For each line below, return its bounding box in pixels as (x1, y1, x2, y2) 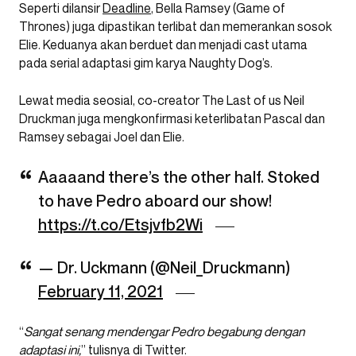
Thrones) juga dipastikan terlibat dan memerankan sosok (19, 18, 332, 34)
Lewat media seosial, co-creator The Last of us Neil (19, 92, 304, 108)
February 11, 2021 (38, 282, 163, 301)
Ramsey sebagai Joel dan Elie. (19, 129, 184, 145)
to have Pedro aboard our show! (38, 192, 272, 211)
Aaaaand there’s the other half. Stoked (38, 168, 319, 187)
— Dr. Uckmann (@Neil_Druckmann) (38, 258, 290, 277)
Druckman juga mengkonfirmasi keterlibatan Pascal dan (19, 110, 325, 126)
